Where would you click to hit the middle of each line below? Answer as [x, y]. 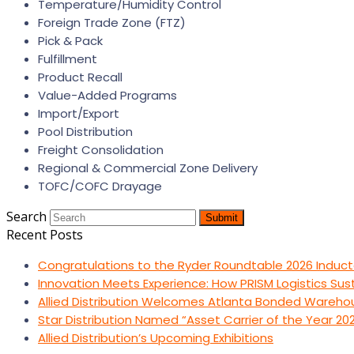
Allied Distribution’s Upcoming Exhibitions [156, 338]
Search [26, 217]
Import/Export [79, 113]
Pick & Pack [70, 41]
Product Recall [80, 77]
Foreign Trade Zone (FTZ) [112, 23]
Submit [222, 218]
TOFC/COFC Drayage [100, 186]
